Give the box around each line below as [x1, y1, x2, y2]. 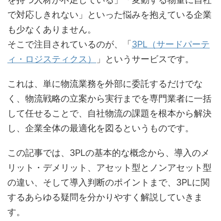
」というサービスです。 [96, 54, 194, 65]
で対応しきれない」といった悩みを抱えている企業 [7, 9, 212, 20]
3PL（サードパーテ [132, 39, 210, 50]
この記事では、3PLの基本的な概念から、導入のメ [7, 147, 210, 158]
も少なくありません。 [7, 24, 96, 35]
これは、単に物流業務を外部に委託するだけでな [7, 78, 203, 89]
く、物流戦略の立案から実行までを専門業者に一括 [7, 93, 212, 104]
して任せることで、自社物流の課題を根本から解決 [7, 108, 212, 119]
